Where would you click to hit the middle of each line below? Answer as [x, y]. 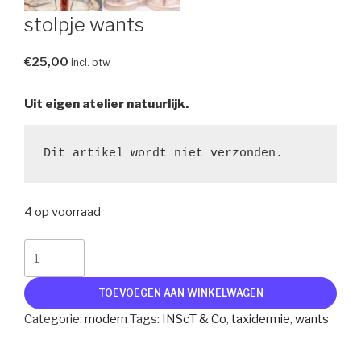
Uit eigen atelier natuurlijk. [106, 104]
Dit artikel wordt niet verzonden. [163, 153]
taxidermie [261, 320]
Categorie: [54, 320]
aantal [43, 287]
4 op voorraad [62, 212]
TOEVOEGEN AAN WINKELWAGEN [180, 293]
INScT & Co [194, 320]
